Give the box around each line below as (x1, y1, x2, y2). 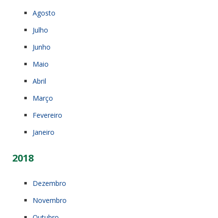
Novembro (33, 195, 67, 205)
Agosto (33, 8, 55, 18)
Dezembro (33, 178, 66, 188)
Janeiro (33, 127, 54, 137)
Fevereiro (33, 110, 62, 120)
